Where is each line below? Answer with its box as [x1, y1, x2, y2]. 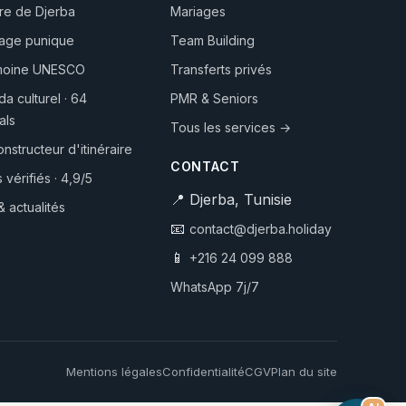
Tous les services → [169, 119, 291, 135]
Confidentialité [162, 363, 245, 379]
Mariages [169, 3, 226, 19]
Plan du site [271, 363, 337, 379]
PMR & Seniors [169, 90, 258, 106]
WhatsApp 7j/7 [169, 278, 259, 295]
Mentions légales [66, 363, 162, 379]
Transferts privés [169, 61, 272, 77]
